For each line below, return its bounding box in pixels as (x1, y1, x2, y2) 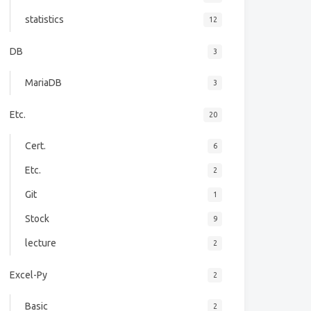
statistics (24, 14, 64, 26)
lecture (24, 237, 56, 249)
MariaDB (24, 77, 62, 89)
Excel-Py (9, 269, 47, 280)
